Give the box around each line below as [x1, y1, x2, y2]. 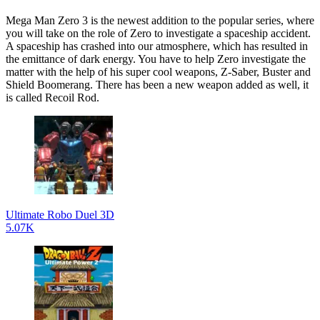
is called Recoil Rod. [6, 91, 102, 104]
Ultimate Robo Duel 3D [6, 208, 114, 221]
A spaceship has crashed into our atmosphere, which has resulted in [6, 39, 308, 52]
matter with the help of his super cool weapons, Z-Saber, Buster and [6, 65, 311, 78]
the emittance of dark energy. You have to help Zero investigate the [6, 52, 306, 65]
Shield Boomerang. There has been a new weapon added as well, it [6, 78, 309, 91]
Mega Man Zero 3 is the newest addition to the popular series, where [6, 14, 314, 26]
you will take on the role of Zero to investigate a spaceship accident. [6, 26, 311, 39]
